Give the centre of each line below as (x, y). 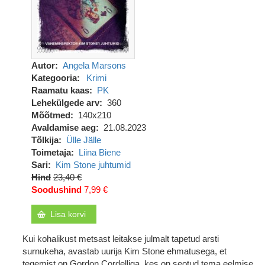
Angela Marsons (94, 65)
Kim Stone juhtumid (93, 165)
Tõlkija (45, 140)
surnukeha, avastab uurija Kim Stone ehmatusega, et (125, 251)
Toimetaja (51, 152)
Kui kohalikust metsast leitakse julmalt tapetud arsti (121, 239)
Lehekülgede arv (65, 103)
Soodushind (56, 190)
